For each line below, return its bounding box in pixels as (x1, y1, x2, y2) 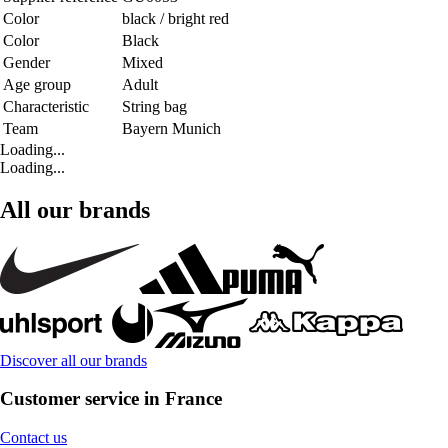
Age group (3, 75, 71, 93)
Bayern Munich (122, 119, 221, 137)
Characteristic (3, 97, 89, 115)
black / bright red (122, 9, 229, 27)
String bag (122, 97, 187, 115)
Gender (3, 53, 50, 71)
